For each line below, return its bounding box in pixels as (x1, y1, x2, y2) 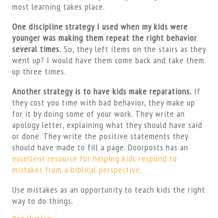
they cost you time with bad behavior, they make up (12, 97, 195, 108)
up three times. (12, 66, 66, 77)
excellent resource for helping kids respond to (12, 153, 177, 164)
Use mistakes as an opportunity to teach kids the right (12, 184, 205, 195)
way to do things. (12, 195, 73, 206)
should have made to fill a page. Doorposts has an (12, 142, 188, 153)
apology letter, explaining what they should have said (12, 119, 202, 130)
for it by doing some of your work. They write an (12, 108, 185, 119)
